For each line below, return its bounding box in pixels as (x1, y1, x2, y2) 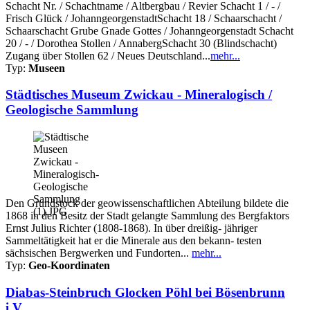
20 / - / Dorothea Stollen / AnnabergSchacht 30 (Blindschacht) (6, 37, 277, 49)
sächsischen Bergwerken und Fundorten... (6, 247, 192, 259)
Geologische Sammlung (6, 102, 138, 118)
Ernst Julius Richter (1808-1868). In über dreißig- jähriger (6, 222, 257, 235)
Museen (28, 62, 65, 74)
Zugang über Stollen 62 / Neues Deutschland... (6, 49, 210, 62)
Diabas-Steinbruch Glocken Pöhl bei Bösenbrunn (6, 284, 285, 300)
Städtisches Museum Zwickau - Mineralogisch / (6, 87, 272, 102)
